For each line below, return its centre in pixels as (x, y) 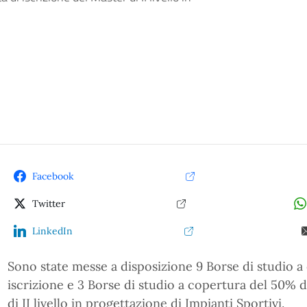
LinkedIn (52, 231)
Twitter (48, 204)
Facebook (53, 176)
